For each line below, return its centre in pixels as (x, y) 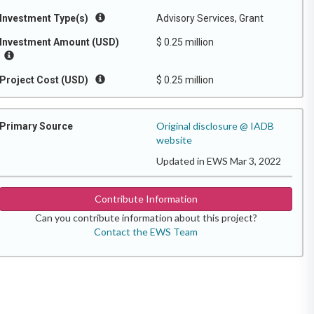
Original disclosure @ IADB (215, 126)
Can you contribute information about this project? (146, 218)
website (174, 140)
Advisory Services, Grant (210, 18)
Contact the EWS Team (146, 232)
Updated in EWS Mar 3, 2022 (219, 161)
